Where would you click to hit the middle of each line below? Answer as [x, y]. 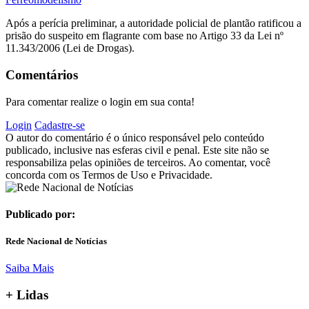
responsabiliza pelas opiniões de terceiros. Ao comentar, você [138, 162]
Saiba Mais [30, 268]
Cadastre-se [60, 125]
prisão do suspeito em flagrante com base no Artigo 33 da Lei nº [144, 36]
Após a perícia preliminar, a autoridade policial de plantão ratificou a [153, 23]
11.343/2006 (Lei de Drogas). [70, 48]
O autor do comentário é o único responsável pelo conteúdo [135, 137]
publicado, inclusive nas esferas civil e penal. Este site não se [137, 150]
